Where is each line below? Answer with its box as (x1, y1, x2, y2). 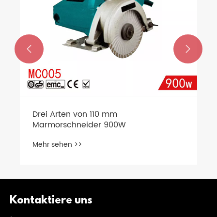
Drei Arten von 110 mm (32, 108, 117, 121)
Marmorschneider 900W (32, 118, 126, 131)
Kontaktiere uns (10, 195, 92, 207)
